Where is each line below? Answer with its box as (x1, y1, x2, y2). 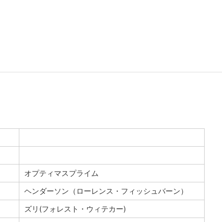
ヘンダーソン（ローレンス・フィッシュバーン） (24, 186, 188, 196)
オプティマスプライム (24, 168, 99, 178)
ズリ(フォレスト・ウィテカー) (24, 204, 126, 214)
